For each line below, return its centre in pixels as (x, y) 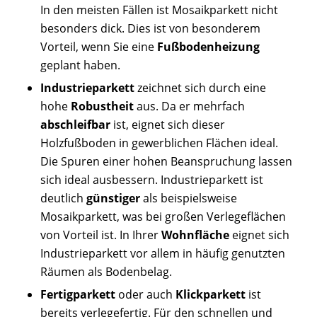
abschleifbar (75, 125)
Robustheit (102, 106)
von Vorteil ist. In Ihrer (100, 235)
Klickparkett (210, 295)
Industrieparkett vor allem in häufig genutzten (162, 254)
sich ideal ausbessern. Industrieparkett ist (151, 180)
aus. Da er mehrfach (189, 106)
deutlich (63, 198)
